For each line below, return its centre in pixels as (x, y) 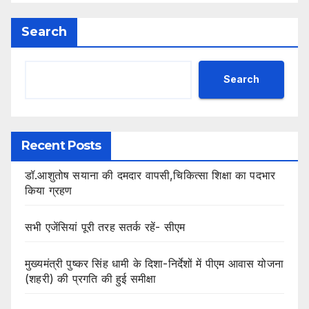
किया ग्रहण (49, 190)
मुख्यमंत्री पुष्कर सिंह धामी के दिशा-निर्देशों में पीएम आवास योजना (154, 263)
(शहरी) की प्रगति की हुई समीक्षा (91, 278)
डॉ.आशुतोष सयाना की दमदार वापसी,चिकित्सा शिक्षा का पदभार (150, 175)
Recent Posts (61, 145)
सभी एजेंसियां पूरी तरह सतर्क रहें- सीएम (105, 227)
